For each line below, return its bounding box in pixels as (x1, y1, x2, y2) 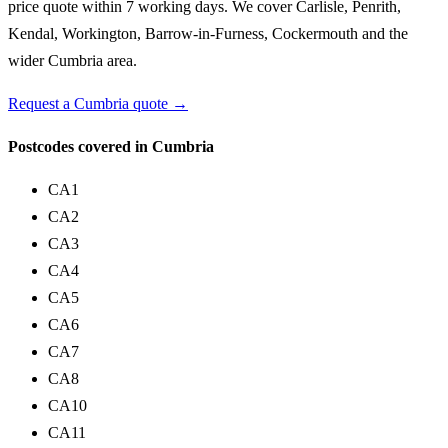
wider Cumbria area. (8, 52, 137, 69)
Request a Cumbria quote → (8, 95, 188, 112)
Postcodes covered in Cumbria (8, 138, 214, 155)
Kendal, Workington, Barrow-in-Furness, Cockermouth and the (8, 25, 408, 42)
